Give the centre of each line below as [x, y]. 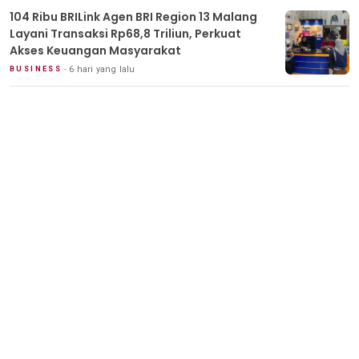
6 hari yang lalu [102, 69]
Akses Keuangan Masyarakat [95, 50]
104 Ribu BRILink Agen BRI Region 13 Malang [133, 16]
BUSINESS [36, 69]
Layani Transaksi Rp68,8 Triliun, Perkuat [125, 33]
